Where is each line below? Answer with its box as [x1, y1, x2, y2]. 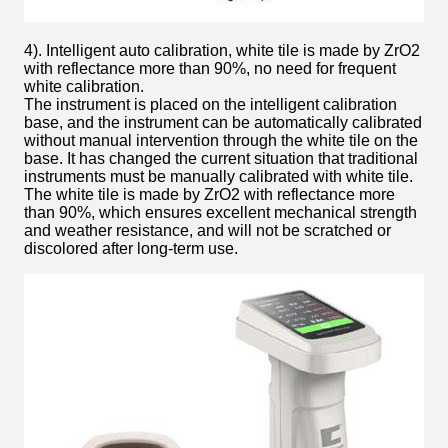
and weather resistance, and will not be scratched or [24, 221, 391, 239]
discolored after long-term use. [24, 239, 238, 257]
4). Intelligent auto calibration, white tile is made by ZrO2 [24, 41, 420, 59]
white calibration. [24, 77, 144, 95]
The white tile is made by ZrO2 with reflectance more [24, 185, 395, 203]
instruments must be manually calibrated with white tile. [24, 167, 413, 185]
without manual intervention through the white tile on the [24, 131, 418, 149]
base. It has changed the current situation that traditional [24, 149, 418, 167]
